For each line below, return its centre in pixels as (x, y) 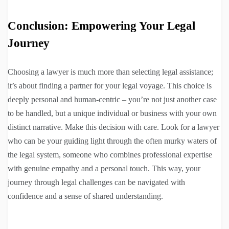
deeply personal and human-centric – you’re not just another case (112, 100)
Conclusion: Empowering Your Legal (101, 26)
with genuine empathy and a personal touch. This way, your (104, 169)
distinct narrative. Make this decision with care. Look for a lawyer (113, 127)
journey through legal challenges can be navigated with (96, 182)
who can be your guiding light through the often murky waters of (112, 141)
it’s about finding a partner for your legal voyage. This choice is (110, 86)
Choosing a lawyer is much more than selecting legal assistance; (110, 72)
